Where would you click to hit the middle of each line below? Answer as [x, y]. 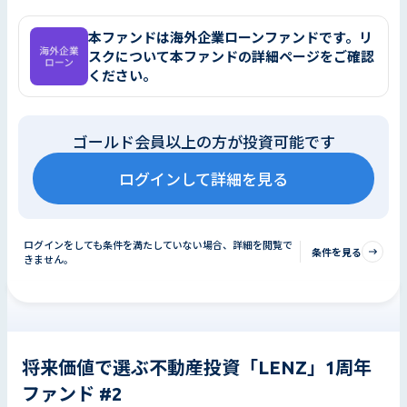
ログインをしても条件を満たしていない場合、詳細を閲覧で [158, 245]
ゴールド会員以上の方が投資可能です [203, 142]
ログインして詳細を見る [203, 179]
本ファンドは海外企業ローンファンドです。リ [230, 38]
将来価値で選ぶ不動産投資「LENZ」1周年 [197, 367]
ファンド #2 [72, 393]
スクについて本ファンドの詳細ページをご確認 [231, 57]
